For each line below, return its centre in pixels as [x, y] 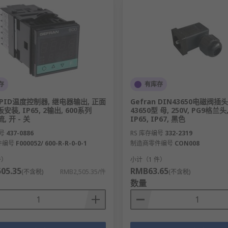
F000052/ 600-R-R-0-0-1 [51, 144]
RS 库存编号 [147, 133]
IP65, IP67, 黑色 [158, 119]
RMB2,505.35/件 [83, 172]
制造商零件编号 [151, 144]
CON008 [187, 144]
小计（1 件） [148, 160]
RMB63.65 [149, 171]
